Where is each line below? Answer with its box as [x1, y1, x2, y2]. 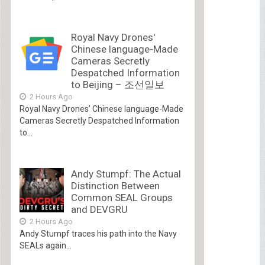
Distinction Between [70, 180, 160, 192]
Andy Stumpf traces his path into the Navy [19, 229, 177, 239]
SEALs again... [19, 241, 72, 251]
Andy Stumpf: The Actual [70, 168, 181, 180]
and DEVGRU [70, 203, 128, 216]
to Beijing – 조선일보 [70, 79, 164, 91]
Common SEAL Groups [70, 192, 173, 204]
